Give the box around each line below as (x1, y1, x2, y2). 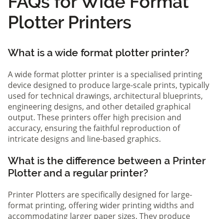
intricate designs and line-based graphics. (8, 133, 161, 145)
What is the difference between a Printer (8, 154, 205, 167)
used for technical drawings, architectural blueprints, (8, 90, 203, 102)
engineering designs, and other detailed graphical (8, 101, 191, 112)
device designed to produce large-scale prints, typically (8, 80, 209, 91)
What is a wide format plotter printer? (8, 46, 189, 59)
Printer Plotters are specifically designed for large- (8, 189, 192, 200)
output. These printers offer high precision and (8, 112, 181, 123)
